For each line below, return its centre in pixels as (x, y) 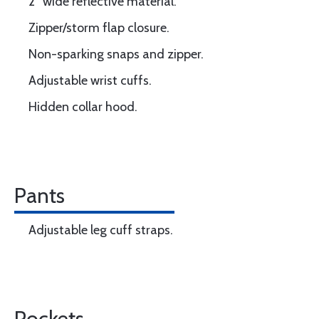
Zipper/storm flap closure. (99, 28)
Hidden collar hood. (83, 107)
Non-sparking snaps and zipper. (116, 54)
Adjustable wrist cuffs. (90, 80)
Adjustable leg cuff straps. (101, 230)
